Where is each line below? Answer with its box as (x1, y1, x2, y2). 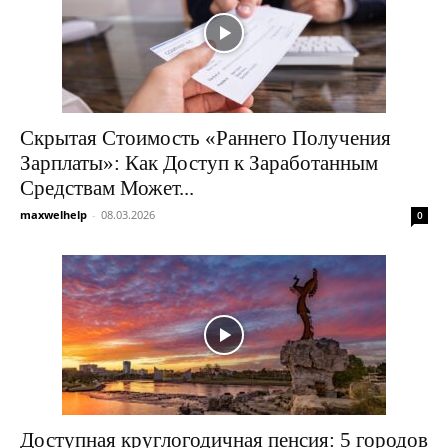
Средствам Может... (20, 176, 194, 201)
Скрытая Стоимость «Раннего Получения (20, 126, 391, 151)
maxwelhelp (20, 207, 87, 223)
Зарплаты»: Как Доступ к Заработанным (20, 151, 378, 176)
